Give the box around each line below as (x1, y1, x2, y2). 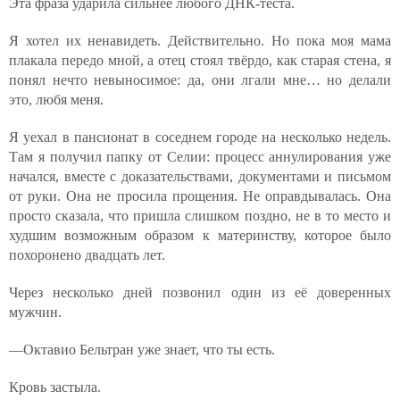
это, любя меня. (9, 92, 104, 107)
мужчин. (9, 304, 62, 320)
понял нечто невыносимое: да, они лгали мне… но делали (9, 72, 391, 87)
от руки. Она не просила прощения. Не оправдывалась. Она (9, 188, 391, 204)
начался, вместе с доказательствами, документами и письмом (9, 169, 391, 184)
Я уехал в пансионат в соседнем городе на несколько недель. (9, 129, 391, 145)
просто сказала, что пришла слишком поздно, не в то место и (9, 208, 391, 223)
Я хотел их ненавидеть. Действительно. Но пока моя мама (9, 33, 391, 48)
